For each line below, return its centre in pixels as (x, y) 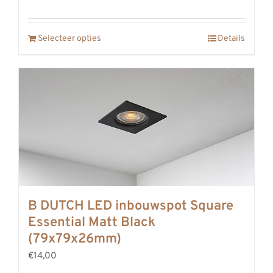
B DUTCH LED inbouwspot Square (131, 206)
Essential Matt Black (92, 222)
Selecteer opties (69, 38)
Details (231, 38)
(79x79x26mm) (75, 239)
